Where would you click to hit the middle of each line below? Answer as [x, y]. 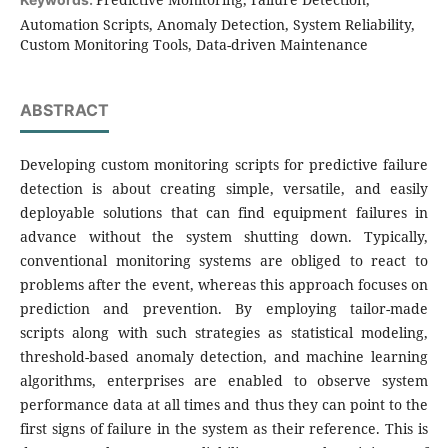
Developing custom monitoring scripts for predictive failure [224, 165]
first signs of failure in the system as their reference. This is [224, 429]
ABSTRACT [64, 110]
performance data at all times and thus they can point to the [224, 405]
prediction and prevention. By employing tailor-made [224, 309]
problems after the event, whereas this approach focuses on [224, 285]
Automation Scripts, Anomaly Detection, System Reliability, [217, 25]
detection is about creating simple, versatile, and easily [224, 189]
